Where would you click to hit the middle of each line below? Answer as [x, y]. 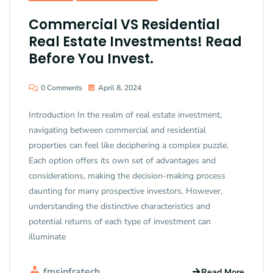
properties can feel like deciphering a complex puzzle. [129, 146]
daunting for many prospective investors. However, [126, 191]
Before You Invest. [91, 59]
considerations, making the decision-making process [127, 176]
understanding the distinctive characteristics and [119, 207]
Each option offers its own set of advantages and [122, 161]
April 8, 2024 [120, 88]
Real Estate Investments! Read [135, 42]
